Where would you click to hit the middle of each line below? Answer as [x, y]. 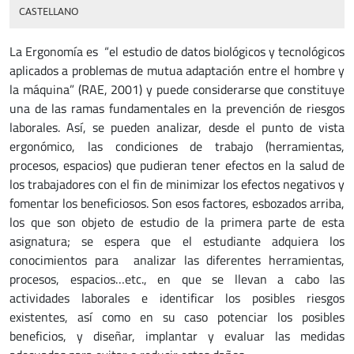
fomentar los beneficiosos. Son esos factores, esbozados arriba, [177, 203]
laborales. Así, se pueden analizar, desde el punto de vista [177, 127]
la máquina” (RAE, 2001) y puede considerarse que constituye [177, 89]
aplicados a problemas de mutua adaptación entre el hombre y [177, 70]
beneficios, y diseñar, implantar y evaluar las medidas [177, 336]
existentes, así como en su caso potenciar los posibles [177, 317]
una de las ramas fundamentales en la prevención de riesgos [177, 108]
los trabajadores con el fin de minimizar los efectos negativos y [177, 184]
